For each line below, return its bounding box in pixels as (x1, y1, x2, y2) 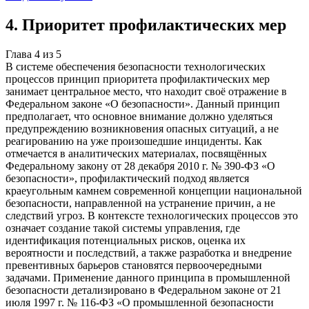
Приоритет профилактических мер (22, 16, 286, 34)
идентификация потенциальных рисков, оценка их (6, 235, 246, 247)
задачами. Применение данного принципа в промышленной (6, 272, 290, 284)
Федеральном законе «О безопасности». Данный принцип (6, 98, 280, 110)
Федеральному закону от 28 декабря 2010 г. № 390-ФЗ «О (6, 160, 275, 172)
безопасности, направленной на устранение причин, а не (6, 197, 275, 210)
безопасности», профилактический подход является (6, 172, 249, 185)
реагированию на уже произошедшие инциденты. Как (6, 135, 262, 148)
